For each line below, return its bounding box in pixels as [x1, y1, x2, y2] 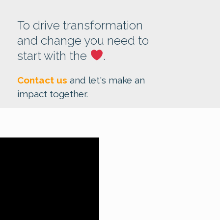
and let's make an [70, 75, 145, 85]
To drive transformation [17, 18, 143, 32]
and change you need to [17, 33, 149, 48]
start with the [17, 49, 90, 63]
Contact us [17, 75, 67, 85]
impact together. [17, 88, 93, 99]
